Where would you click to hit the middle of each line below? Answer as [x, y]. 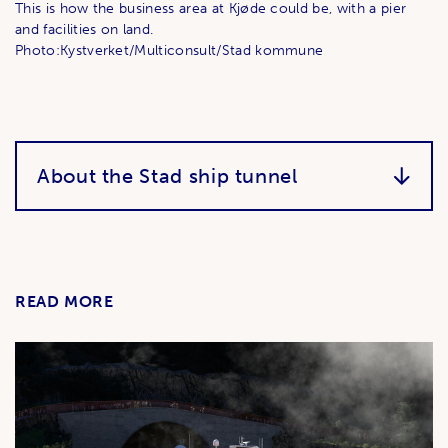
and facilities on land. [84, 29]
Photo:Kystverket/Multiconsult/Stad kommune [169, 50]
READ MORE [64, 301]
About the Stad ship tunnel [167, 175]
